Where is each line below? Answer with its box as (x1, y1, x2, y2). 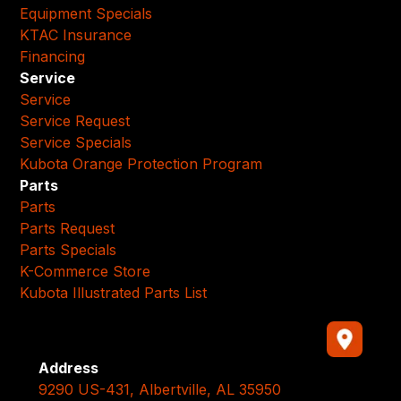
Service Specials (20, 132, 132, 151)
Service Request (20, 111, 131, 130)
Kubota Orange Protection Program (20, 154, 263, 173)
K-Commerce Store (20, 261, 151, 280)
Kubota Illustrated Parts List (20, 283, 208, 302)
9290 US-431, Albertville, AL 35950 (38, 380, 281, 398)
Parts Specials (20, 240, 117, 259)
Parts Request (20, 218, 115, 237)
